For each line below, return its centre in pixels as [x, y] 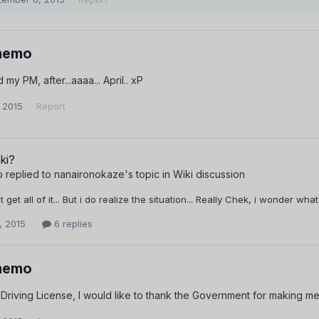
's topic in [149, 174]
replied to [28, 174]
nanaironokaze [89, 174]
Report [51, 106]
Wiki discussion [209, 174]
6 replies [72, 224]
